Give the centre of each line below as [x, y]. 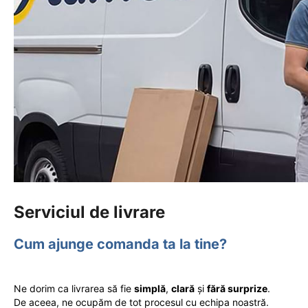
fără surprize [237, 288]
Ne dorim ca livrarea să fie [74, 288]
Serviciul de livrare [89, 212]
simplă [150, 288]
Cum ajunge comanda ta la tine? [120, 244]
